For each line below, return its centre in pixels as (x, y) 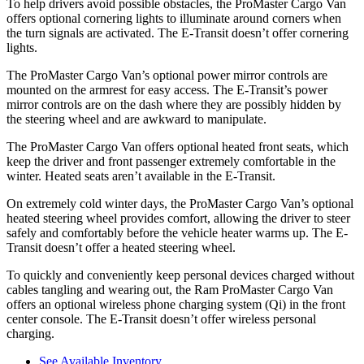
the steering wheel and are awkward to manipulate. (136, 119)
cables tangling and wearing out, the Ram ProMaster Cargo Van (170, 290)
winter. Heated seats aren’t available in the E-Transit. (141, 176)
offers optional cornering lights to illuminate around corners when (174, 19)
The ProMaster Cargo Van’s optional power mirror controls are (167, 76)
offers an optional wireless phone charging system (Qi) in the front (176, 305)
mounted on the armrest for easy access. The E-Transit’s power (167, 90)
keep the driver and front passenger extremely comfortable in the (171, 162)
